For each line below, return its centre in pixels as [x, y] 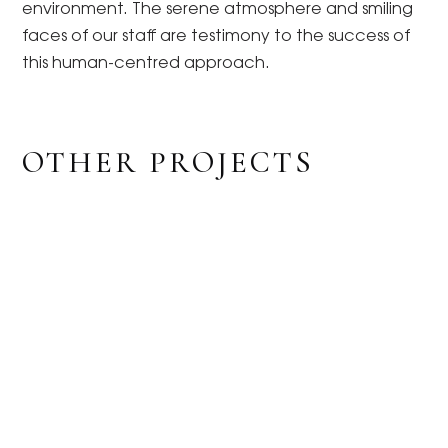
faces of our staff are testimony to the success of [216, 37]
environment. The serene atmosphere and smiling [218, 10]
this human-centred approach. [146, 64]
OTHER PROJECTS [168, 163]
